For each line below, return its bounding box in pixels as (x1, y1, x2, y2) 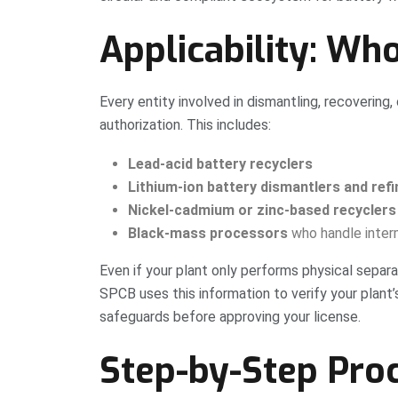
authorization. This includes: (99, 116, 271, 134)
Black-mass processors (128, 225, 288, 243)
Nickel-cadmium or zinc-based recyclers (128, 202, 396, 219)
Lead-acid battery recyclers (128, 155, 313, 173)
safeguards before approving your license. (99, 308, 361, 326)
